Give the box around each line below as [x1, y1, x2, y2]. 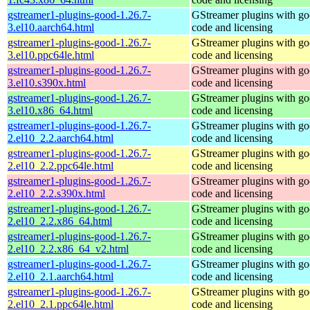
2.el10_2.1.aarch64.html [8, 270, 113, 282]
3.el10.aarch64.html [8, 21, 94, 33]
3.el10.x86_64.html [8, 104, 93, 116]
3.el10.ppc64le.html [8, 48, 94, 61]
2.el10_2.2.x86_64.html [8, 215, 112, 227]
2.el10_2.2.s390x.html [8, 187, 105, 199]
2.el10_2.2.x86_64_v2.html [8, 242, 129, 255]
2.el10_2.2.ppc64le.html [8, 159, 113, 172]
